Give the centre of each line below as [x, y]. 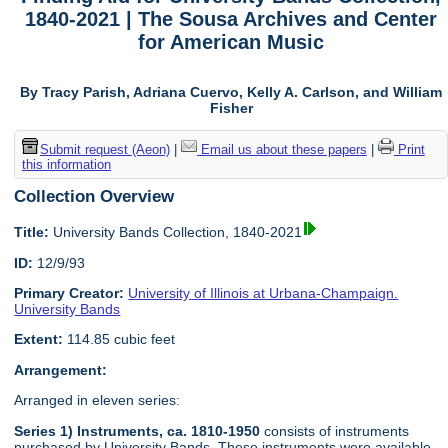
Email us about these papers [281, 149]
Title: [32, 232]
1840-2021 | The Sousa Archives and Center [231, 19]
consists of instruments [335, 430]
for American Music [231, 42]
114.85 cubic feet [119, 339]
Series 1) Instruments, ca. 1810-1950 [137, 430]
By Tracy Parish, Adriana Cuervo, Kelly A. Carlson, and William [231, 92]
